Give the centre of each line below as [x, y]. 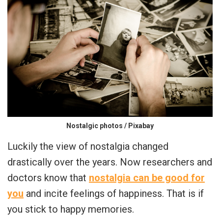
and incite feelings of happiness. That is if [114, 194]
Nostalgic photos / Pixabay [110, 126]
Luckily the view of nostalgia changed [88, 147]
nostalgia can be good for [147, 178]
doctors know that [48, 178]
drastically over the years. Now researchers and [110, 162]
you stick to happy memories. [71, 209]
